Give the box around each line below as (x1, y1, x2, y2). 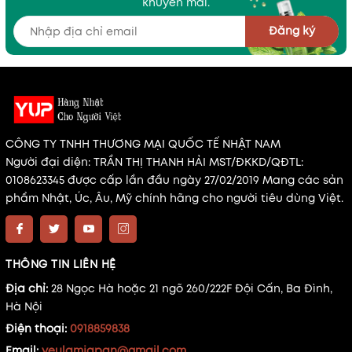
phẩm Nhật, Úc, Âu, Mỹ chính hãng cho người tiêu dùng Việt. (5, 189, 343, 206)
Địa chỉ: (5, 280, 51, 296)
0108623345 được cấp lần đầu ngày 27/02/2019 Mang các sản (5, 171, 343, 188)
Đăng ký (269, 23, 315, 39)
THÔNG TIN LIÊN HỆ (5, 255, 116, 272)
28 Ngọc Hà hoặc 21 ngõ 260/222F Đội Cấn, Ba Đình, (51, 280, 332, 296)
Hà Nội (5, 298, 42, 314)
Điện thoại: (5, 320, 70, 336)
